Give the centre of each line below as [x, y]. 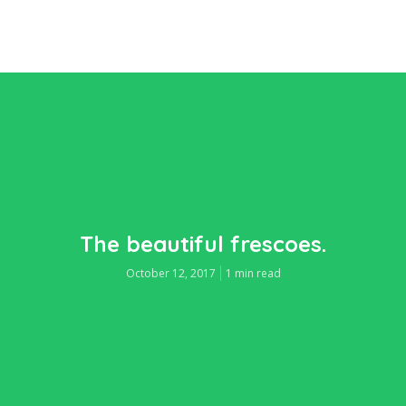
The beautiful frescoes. [203, 243]
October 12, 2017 [170, 273]
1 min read [253, 273]
